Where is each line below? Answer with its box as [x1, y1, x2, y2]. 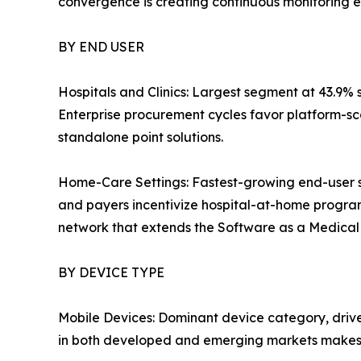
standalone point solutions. [58, 129, 223, 146]
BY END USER [58, 39, 144, 56]
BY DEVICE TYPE [58, 264, 164, 281]
